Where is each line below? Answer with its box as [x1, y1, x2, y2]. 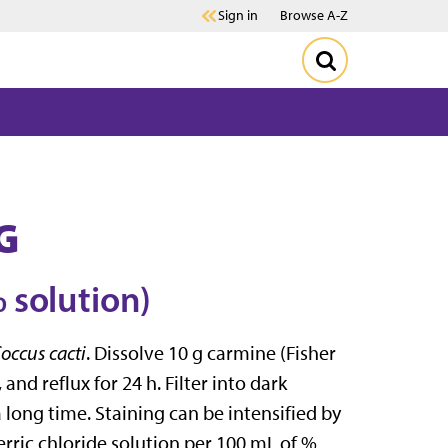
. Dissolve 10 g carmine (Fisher [86, 341, 336, 366]
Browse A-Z [280, 7, 348, 24]
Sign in [218, 7, 258, 24]
